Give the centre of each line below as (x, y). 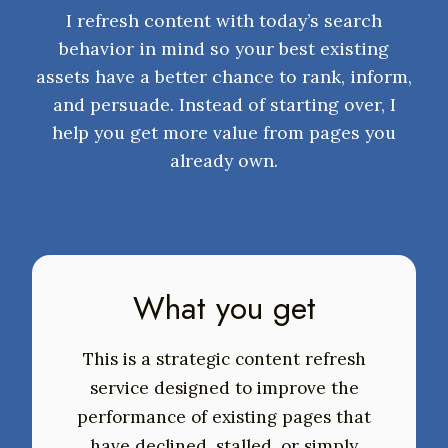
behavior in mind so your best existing (224, 48)
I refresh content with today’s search (224, 20)
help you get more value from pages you (224, 132)
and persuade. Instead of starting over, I (224, 104)
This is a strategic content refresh (224, 358)
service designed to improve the (224, 387)
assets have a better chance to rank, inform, (224, 76)
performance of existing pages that (224, 416)
